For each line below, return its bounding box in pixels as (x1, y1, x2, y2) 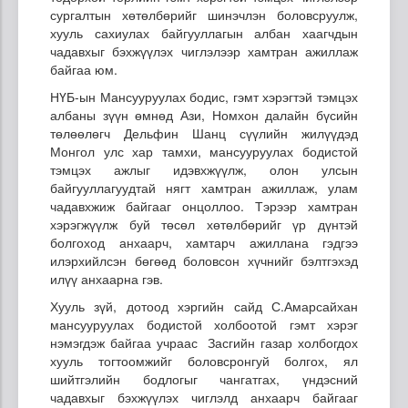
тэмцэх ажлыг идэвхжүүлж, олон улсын (50, 159, 358, 178)
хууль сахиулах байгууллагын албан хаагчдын (50, 23, 358, 42)
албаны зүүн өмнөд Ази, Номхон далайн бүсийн (50, 105, 358, 124)
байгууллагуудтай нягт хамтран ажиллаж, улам (50, 178, 358, 197)
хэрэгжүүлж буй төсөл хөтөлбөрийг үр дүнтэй (50, 214, 358, 233)
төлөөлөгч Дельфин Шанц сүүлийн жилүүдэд (50, 123, 358, 142)
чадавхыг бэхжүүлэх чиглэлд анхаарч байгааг (50, 387, 358, 406)
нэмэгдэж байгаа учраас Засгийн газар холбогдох (50, 332, 358, 352)
